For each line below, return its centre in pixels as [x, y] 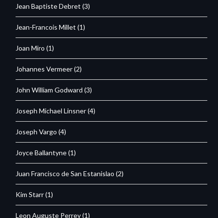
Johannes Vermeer [44, 69]
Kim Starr [30, 194]
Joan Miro [30, 48]
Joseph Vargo [36, 131]
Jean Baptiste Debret [48, 6]
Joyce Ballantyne [41, 152]
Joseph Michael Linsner [51, 110]
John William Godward [49, 90]
